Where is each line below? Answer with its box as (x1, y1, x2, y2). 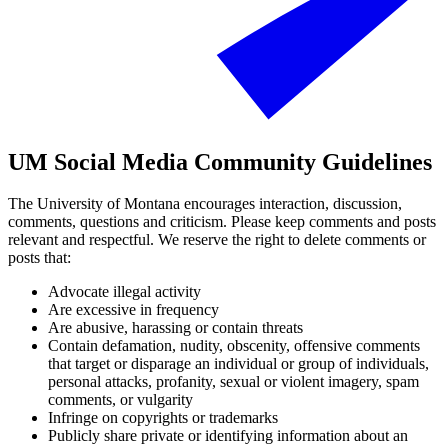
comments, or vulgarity (48, 391, 193, 409)
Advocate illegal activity (48, 283, 201, 301)
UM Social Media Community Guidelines (8, 148, 432, 175)
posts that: (8, 249, 71, 267)
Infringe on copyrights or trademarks (48, 409, 278, 427)
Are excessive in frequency (48, 301, 219, 319)
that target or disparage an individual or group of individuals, (48, 355, 429, 373)
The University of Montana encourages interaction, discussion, (8, 195, 402, 213)
